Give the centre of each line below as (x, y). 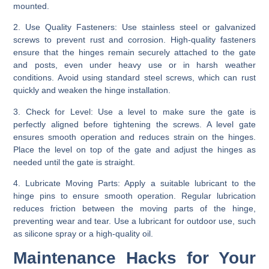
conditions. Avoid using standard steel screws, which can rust (134, 78)
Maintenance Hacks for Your (134, 258)
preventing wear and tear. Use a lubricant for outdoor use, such (134, 221)
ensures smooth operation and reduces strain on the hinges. (134, 137)
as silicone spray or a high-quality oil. (83, 234)
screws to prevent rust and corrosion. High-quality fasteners (134, 40)
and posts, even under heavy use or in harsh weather (134, 65)
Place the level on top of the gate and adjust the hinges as (134, 149)
